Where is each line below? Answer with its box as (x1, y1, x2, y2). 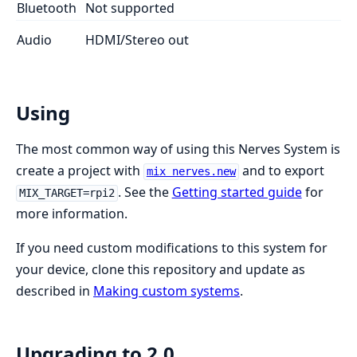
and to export (238, 162, 324, 180)
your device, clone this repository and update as (16, 261, 305, 279)
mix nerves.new (146, 165, 236, 178)
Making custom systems (93, 282, 240, 300)
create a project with (16, 162, 143, 180)
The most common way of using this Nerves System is (16, 140, 340, 159)
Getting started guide (171, 183, 302, 202)
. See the (117, 183, 172, 202)
